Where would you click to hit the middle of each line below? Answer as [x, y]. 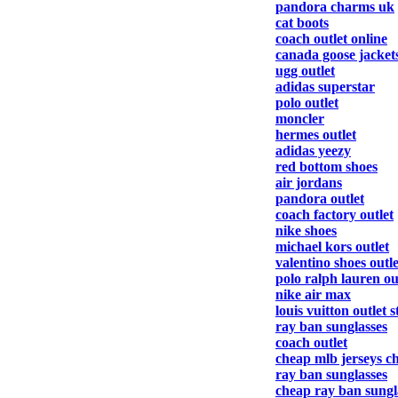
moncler [300, 119]
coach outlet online [331, 39]
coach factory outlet [334, 215]
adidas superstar [325, 87]
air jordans [309, 183]
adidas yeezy [313, 151]
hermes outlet [316, 135]
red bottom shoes [326, 167]
